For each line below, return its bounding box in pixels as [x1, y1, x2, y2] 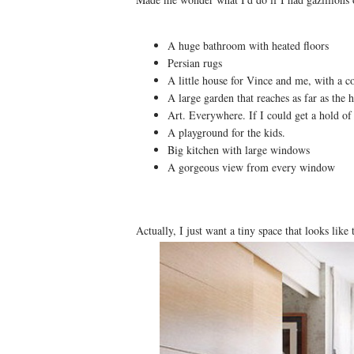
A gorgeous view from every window [168, 160, 335, 175]
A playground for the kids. [168, 125, 285, 141]
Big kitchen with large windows [168, 142, 310, 158]
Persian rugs [168, 55, 226, 71]
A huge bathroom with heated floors [168, 38, 329, 54]
